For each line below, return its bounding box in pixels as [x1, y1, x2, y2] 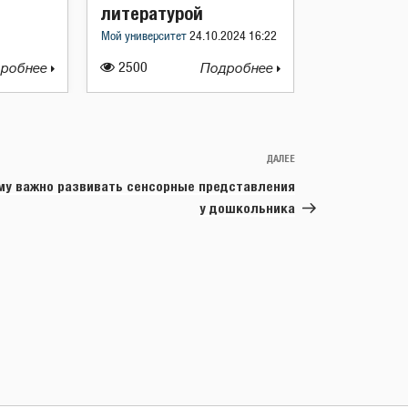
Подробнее [200, 61, 277, 76]
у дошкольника [199, 200, 295, 216]
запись [294, 174, 340, 191]
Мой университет [101, 31, 189, 43]
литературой [101, 3, 203, 24]
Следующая [294, 152, 370, 169]
